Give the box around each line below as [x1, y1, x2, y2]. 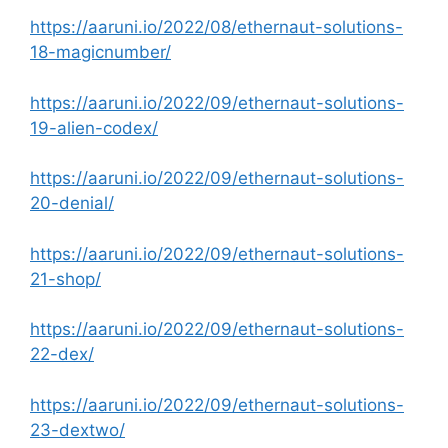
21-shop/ [30, 268, 101, 289]
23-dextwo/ [30, 419, 125, 440]
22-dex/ [30, 344, 94, 364]
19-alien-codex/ [30, 117, 158, 138]
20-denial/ [30, 193, 114, 213]
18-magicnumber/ [30, 42, 171, 62]
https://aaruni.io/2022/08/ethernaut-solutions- [30, 17, 403, 37]
